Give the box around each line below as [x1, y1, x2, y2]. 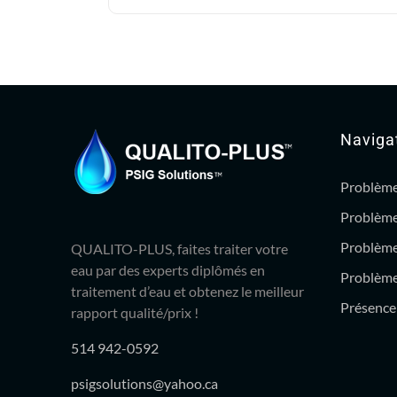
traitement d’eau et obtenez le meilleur [71, 283, 304, 300]
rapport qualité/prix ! [71, 304, 198, 321]
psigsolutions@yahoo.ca [71, 375, 218, 392]
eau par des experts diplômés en [71, 261, 265, 278]
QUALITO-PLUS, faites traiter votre [71, 240, 288, 257]
